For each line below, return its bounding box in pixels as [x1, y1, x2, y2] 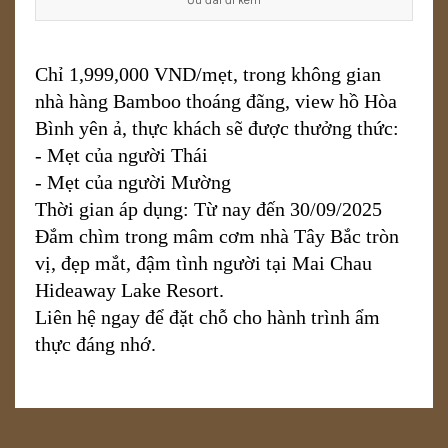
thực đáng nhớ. [35, 332, 156, 355]
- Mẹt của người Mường [35, 170, 231, 193]
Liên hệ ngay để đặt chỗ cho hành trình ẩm [35, 305, 380, 328]
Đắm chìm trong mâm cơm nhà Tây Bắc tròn [35, 224, 399, 247]
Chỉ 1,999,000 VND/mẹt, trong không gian [35, 62, 381, 85]
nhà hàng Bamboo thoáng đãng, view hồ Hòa [35, 89, 397, 112]
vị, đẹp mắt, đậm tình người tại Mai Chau [35, 251, 372, 274]
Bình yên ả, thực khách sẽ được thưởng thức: [35, 116, 399, 139]
